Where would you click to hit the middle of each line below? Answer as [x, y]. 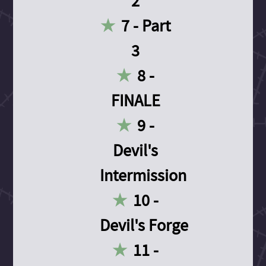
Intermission [143, 175]
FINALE [135, 100]
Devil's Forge [144, 225]
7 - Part [146, 26]
